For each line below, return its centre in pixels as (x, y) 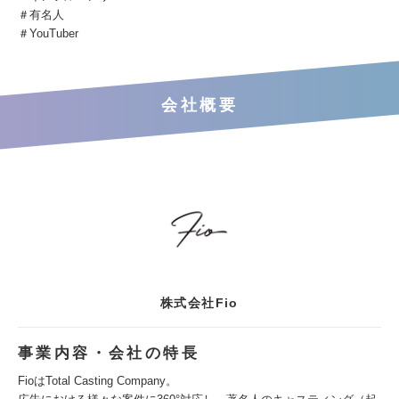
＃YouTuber (48, 33)
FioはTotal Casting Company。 (98, 381)
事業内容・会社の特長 (109, 353)
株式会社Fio (199, 303)
